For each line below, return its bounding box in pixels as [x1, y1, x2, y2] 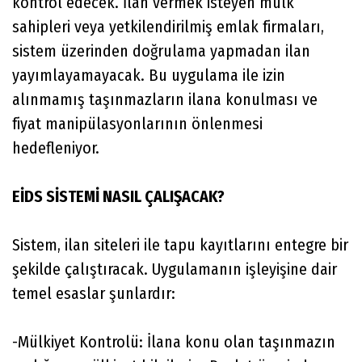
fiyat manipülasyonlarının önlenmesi [12, 113, 263, 133]
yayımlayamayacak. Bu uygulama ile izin [12, 65, 285, 85]
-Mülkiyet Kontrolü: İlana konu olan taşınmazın [12, 331, 335, 351]
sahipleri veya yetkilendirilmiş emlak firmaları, [12, 16, 324, 36]
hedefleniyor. [12, 137, 99, 158]
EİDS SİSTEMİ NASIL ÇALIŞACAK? [12, 186, 225, 206]
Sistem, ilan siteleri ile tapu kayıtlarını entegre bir [12, 234, 348, 255]
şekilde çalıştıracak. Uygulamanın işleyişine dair [12, 259, 337, 279]
